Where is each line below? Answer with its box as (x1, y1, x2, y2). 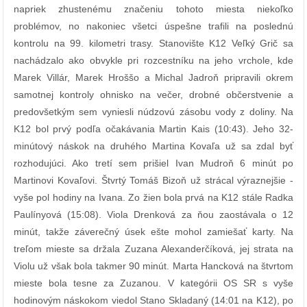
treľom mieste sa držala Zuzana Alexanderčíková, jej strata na (14, 243, 293, 255)
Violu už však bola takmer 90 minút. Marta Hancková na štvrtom (14, 260, 293, 272)
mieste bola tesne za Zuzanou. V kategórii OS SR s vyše (14, 278, 293, 289)
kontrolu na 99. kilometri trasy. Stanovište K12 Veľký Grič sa (14, 38, 293, 49)
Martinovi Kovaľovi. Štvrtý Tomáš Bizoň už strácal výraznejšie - (14, 175, 293, 186)
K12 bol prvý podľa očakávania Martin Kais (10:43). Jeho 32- (14, 123, 293, 135)
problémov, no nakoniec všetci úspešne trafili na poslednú (14, 21, 293, 32)
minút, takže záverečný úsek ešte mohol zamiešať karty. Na (14, 226, 293, 238)
